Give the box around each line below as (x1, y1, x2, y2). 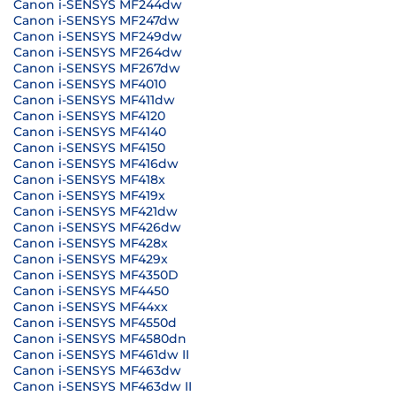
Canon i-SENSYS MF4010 (13, 76, 166, 92)
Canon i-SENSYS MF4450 (13, 283, 169, 299)
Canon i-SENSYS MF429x (13, 251, 168, 267)
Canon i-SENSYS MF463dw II (13, 378, 192, 394)
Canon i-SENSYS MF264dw (13, 44, 182, 60)
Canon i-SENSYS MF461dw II (13, 346, 189, 362)
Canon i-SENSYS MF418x (13, 171, 165, 187)
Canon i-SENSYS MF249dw (13, 28, 182, 44)
